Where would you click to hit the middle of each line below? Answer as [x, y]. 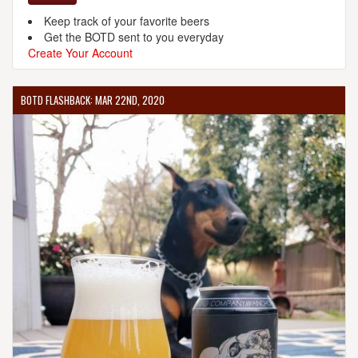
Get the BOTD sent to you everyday [134, 37]
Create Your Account [80, 53]
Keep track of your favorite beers [127, 21]
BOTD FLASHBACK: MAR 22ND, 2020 [93, 100]
